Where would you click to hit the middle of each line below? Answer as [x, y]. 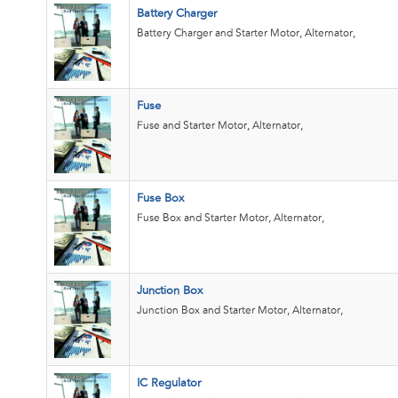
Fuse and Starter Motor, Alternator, [220, 126]
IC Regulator [169, 384]
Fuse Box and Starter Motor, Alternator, [231, 218]
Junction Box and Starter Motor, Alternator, [240, 310]
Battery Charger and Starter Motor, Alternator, [246, 33]
